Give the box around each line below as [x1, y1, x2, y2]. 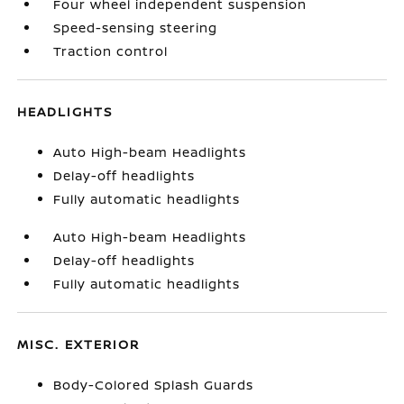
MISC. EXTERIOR [17, 335, 141, 353]
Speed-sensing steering [53, 19, 218, 36]
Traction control [53, 42, 169, 60]
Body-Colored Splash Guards [53, 376, 254, 393]
